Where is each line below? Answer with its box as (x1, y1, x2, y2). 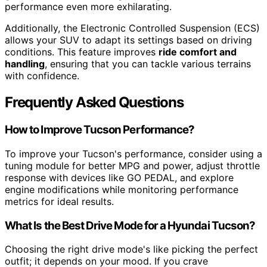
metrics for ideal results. (5, 195, 114, 207)
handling (5, 58, 45, 70)
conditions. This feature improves (5, 46, 159, 58)
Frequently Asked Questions (5, 94, 184, 111)
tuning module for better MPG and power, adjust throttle (5, 159, 260, 172)
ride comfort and (159, 46, 237, 58)
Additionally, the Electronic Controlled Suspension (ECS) (5, 22, 260, 35)
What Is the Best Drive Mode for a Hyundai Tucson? (5, 218, 256, 232)
